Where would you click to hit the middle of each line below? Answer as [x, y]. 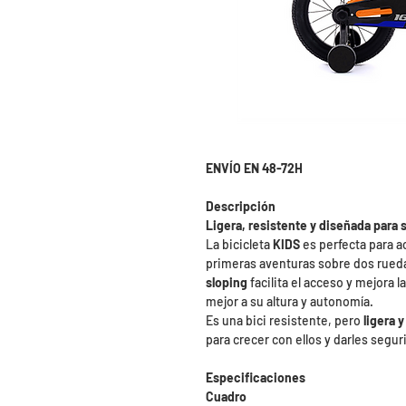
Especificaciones [256, 377]
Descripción [242, 206]
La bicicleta [239, 244]
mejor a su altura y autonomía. [290, 301]
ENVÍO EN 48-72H [254, 168]
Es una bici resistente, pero [285, 320]
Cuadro [226, 396]
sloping [227, 282]
